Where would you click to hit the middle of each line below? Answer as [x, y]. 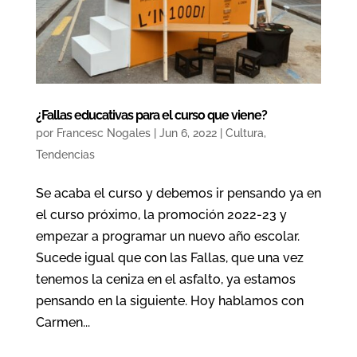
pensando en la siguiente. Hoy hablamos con [169, 300]
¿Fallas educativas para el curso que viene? [151, 115]
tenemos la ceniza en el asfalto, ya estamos [165, 279]
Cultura [244, 133]
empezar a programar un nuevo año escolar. [167, 236]
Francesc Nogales [103, 133]
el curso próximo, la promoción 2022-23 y [161, 214]
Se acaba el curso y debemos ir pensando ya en [178, 193]
